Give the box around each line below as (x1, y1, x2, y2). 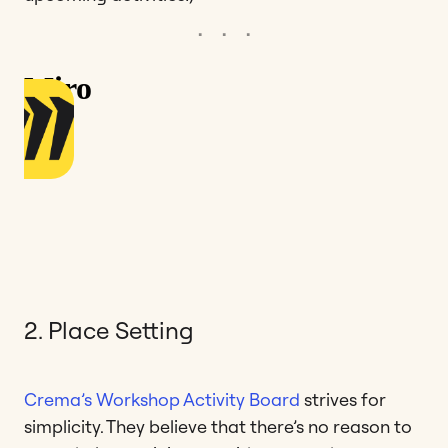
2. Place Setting (24, 314, 194, 345)
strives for (300, 387, 386, 411)
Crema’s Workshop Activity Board (24, 387, 300, 411)
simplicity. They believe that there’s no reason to (24, 414, 412, 438)
